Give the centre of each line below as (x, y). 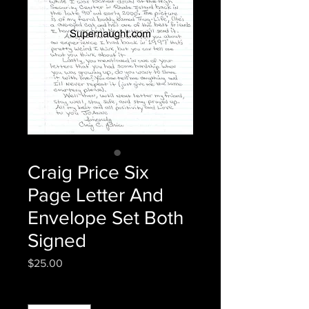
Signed (57, 240)
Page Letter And (96, 195)
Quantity (46, 292)
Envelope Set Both (106, 218)
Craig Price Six (88, 172)
